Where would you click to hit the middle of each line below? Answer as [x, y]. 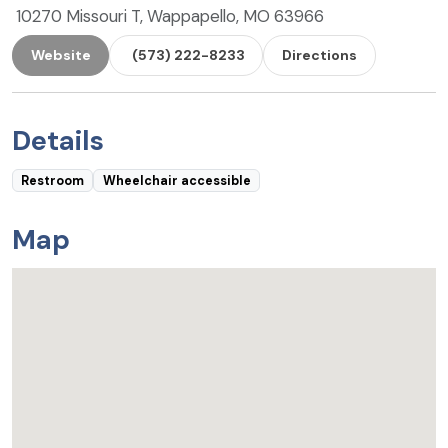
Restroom [53, 180]
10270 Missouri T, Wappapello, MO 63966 [170, 16]
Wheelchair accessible [176, 180]
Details [58, 141]
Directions [319, 55]
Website [60, 55]
